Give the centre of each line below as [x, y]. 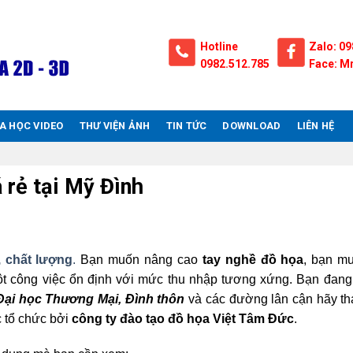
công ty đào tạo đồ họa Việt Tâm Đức [181, 318]
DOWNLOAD [252, 126]
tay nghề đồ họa [253, 259]
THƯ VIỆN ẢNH [115, 126]
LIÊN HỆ [316, 126]
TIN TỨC [186, 126]
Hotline [219, 46]
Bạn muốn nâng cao [139, 259]
